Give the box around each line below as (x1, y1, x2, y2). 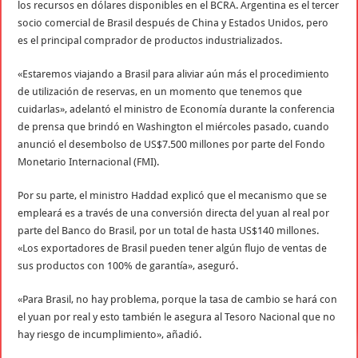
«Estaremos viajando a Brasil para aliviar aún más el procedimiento (18, 67, 330, 80)
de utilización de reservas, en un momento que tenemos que (18, 85, 303, 97)
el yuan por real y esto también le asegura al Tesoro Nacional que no (18, 310, 336, 323)
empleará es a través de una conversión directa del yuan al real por (18, 206, 330, 219)
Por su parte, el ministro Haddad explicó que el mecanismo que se (18, 189, 328, 201)
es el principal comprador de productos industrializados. (18, 34, 283, 46)
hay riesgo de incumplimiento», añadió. (18, 328, 202, 340)
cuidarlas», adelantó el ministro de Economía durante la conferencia (18, 102, 336, 115)
